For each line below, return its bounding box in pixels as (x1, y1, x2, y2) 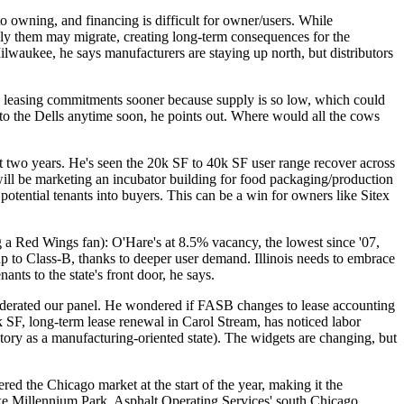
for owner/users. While (199, 13, 333, 28)
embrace (347, 251, 395, 266)
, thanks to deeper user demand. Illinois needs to (71, 251, 347, 266)
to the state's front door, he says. (31, 267, 215, 282)
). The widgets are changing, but (213, 330, 397, 345)
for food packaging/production (216, 171, 393, 187)
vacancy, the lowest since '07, (208, 234, 380, 250)
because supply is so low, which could (164, 92, 385, 107)
